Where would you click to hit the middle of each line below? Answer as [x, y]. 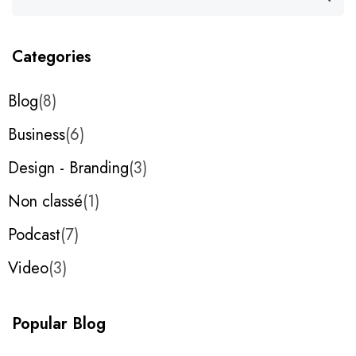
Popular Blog [59, 324]
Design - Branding [68, 168]
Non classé [45, 202]
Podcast [34, 235]
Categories [52, 57]
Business [37, 135]
